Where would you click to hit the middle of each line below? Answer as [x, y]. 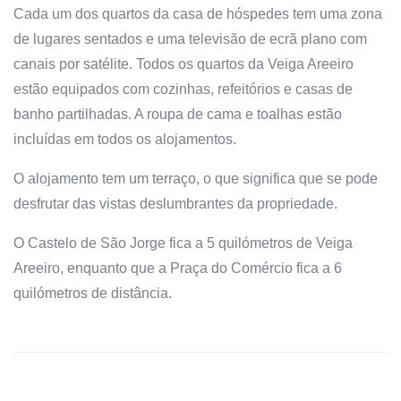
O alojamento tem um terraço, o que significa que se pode [196, 178]
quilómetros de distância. [93, 293]
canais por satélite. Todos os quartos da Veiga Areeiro [183, 64]
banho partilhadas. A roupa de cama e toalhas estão [178, 114]
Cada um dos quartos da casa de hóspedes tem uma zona [198, 13]
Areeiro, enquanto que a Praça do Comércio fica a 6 [178, 268]
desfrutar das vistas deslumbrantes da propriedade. [175, 203]
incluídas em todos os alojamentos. [125, 139]
